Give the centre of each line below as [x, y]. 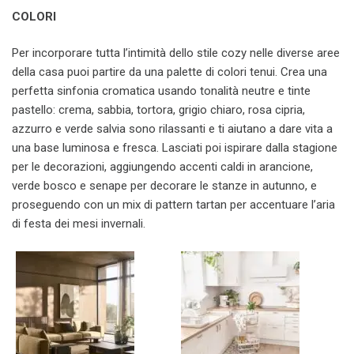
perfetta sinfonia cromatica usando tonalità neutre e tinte [161, 91]
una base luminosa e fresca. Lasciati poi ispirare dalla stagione [175, 148]
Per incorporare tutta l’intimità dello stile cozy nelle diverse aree [176, 53]
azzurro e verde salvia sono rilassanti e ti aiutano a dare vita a [172, 129]
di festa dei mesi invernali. [79, 224]
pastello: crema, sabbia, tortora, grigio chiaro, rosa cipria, [158, 110]
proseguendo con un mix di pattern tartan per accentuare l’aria [173, 205]
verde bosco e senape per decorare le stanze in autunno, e [164, 186]
